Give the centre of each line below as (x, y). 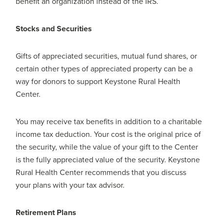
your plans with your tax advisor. (70, 186)
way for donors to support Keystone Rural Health (98, 82)
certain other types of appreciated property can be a (104, 69)
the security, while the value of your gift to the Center (107, 147)
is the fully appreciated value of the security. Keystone (108, 160)
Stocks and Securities (54, 29)
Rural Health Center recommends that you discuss (101, 173)
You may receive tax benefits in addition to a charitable (109, 122)
